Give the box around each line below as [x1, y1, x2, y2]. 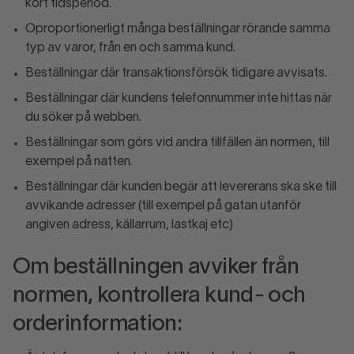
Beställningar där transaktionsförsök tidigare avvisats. [25, 68, 327, 79]
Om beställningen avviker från [13, 258, 299, 278]
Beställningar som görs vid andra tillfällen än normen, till [25, 137, 330, 149]
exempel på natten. [25, 156, 133, 168]
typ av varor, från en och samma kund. [25, 43, 235, 54]
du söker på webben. [25, 112, 141, 123]
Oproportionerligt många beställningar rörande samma [25, 24, 330, 35]
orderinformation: [13, 314, 183, 335]
